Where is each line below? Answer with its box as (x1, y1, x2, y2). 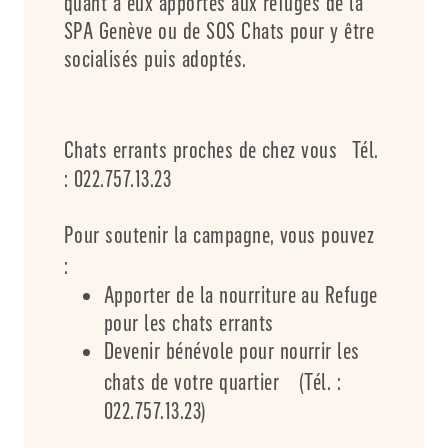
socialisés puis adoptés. (64, 44, 247, 73)
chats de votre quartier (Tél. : (104, 367, 342, 396)
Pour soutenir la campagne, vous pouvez (64, 220, 375, 249)
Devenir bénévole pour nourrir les (104, 336, 360, 365)
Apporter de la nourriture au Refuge (104, 280, 378, 309)
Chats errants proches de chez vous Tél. (64, 135, 379, 164)
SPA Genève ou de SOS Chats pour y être (64, 16, 375, 45)
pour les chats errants (104, 308, 274, 337)
